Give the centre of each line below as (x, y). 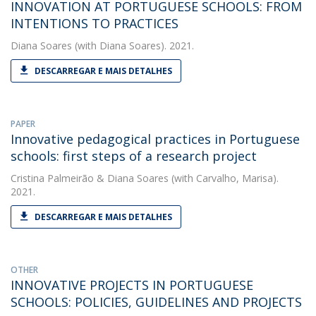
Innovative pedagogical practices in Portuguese (155, 139)
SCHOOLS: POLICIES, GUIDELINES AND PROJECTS (156, 302)
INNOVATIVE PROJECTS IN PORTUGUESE (132, 285)
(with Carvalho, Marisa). (224, 178)
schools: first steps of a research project (134, 156)
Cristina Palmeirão (52, 178)
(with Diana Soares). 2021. (133, 45)
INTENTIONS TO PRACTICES (95, 23)
